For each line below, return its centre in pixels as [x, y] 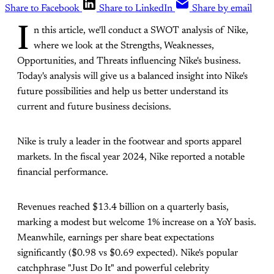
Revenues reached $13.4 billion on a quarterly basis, [123, 208]
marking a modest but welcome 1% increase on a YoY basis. [137, 223]
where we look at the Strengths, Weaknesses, [124, 46]
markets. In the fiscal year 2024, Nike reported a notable [131, 157]
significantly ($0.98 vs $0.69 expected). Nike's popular [128, 254]
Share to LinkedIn [136, 9]
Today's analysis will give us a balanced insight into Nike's [132, 77]
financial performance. [63, 173]
